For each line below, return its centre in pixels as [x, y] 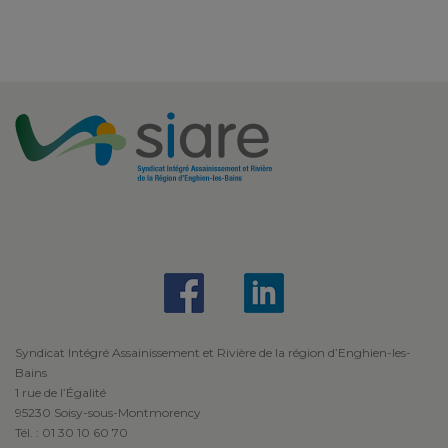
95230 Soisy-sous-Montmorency [108, 413]
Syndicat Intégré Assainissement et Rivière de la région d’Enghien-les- [213, 353]
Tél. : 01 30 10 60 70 [71, 433]
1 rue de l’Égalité [60, 393]
